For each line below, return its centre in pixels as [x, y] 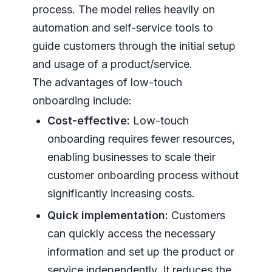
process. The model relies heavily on [123, 9]
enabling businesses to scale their [131, 157]
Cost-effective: [88, 120]
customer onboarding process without [143, 175]
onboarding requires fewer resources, [141, 138]
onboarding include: [82, 100]
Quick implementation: [107, 215]
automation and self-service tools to [122, 27]
